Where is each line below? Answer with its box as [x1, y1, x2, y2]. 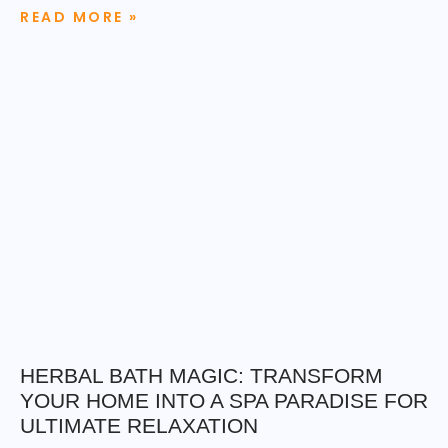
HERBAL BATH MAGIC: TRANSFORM [20, 363, 383, 387]
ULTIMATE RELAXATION [20, 413, 258, 437]
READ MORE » [20, 6, 139, 27]
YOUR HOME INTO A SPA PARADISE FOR [20, 388, 428, 412]
